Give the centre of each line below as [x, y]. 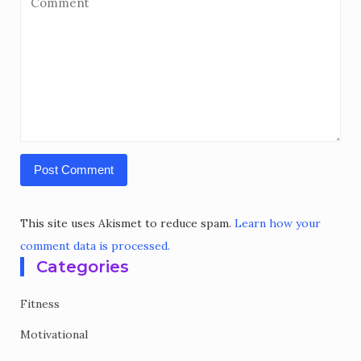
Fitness [40, 304]
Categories [83, 267]
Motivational [54, 334]
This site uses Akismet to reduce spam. [127, 223]
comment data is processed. [95, 246]
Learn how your [278, 223]
